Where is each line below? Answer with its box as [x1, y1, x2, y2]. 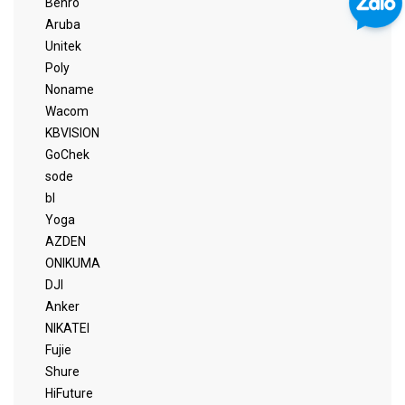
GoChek [45, 146, 89, 162]
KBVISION [45, 125, 99, 140]
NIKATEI [45, 320, 89, 335]
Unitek [45, 38, 81, 53]
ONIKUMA [45, 255, 100, 270]
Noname [45, 81, 94, 97]
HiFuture [45, 385, 93, 400]
